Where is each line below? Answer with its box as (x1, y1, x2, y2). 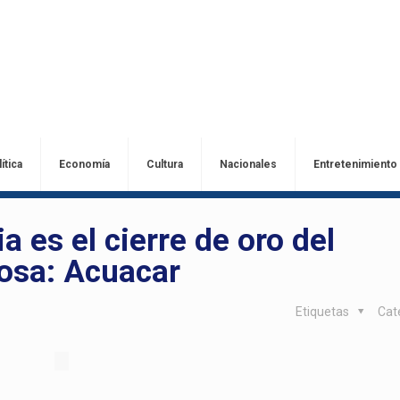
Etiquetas (295, 304, 352, 319)
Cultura (146, 158, 183, 171)
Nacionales (219, 158, 277, 171)
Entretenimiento (312, 158, 397, 171)
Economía (58, 158, 110, 171)
